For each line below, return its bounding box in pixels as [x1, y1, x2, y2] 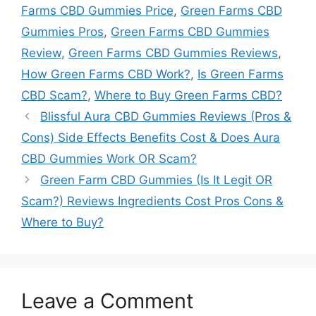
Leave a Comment [21, 288, 194, 313]
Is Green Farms [197, 67, 284, 81]
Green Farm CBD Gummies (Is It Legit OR [40, 173, 273, 187]
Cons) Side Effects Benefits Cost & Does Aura [21, 130, 280, 145]
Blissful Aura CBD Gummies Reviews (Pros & [40, 109, 292, 123]
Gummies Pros [21, 25, 104, 39]
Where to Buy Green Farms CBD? [95, 88, 282, 102]
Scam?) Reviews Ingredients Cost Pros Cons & [21, 194, 284, 208]
